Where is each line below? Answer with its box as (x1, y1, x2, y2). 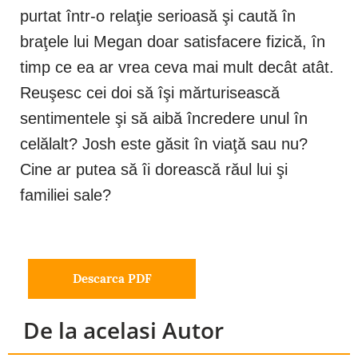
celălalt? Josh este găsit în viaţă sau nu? (20, 135, 308, 153)
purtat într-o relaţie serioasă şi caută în (20, 7, 296, 26)
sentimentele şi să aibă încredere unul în (20, 109, 308, 128)
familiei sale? (20, 186, 111, 205)
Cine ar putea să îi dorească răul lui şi (20, 161, 288, 179)
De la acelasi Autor (23, 315, 224, 346)
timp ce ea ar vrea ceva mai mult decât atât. (20, 58, 334, 77)
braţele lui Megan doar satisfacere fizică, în (20, 33, 325, 51)
